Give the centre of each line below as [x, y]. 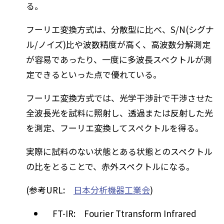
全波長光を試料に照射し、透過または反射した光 [119, 113]
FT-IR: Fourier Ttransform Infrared [120, 213]
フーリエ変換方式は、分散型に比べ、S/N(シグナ [120, 29]
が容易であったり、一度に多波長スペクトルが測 [119, 59]
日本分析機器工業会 [111, 190]
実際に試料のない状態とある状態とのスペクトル [119, 151]
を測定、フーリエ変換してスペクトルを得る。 [114, 128]
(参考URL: [49, 190]
